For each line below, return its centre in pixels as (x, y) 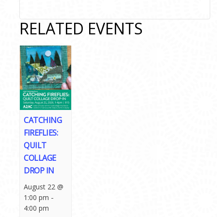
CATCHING (43, 120)
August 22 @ (44, 187)
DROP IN (39, 171)
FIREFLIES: (41, 133)
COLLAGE (40, 158)
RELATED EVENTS (81, 29)
